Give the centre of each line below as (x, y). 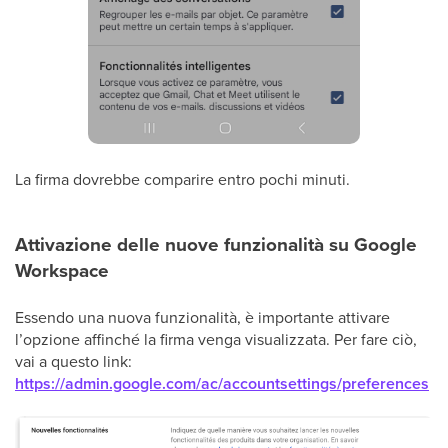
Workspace (62, 270)
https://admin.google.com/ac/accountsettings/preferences (222, 383)
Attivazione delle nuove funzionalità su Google (216, 244)
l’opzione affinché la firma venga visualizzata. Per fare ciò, (216, 338)
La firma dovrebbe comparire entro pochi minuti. (182, 178)
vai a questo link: (73, 360)
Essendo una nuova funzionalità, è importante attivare (202, 316)
